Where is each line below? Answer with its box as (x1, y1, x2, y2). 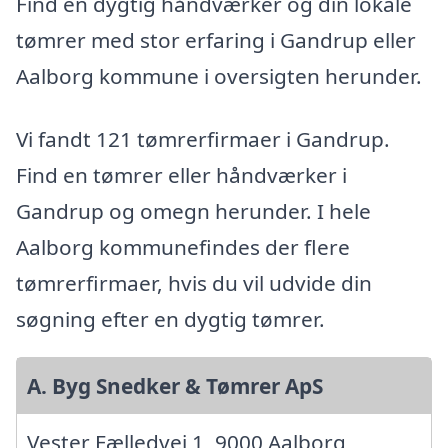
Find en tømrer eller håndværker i (16, 161, 347, 190)
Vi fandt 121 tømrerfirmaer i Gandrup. (16, 125, 390, 154)
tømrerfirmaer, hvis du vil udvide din (16, 269, 372, 298)
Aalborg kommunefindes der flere (16, 233, 350, 262)
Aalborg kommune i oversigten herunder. (16, 61, 422, 90)
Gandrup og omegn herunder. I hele (16, 197, 371, 226)
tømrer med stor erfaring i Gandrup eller (16, 25, 416, 54)
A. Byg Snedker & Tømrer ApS (27, 372, 323, 401)
